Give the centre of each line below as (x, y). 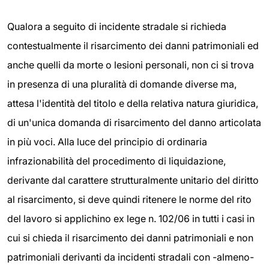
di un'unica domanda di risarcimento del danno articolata (134, 122)
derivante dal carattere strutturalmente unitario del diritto (133, 180)
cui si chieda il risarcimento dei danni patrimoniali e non (130, 238)
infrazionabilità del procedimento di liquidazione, (116, 161)
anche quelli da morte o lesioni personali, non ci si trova (131, 65)
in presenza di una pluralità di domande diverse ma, (122, 84)
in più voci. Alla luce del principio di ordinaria (107, 142)
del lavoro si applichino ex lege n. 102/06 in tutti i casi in (131, 219)
